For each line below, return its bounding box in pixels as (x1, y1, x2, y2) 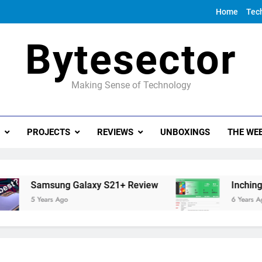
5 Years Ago (8, 194, 46, 205)
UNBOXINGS (160, 127, 210, 137)
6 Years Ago (209, 194, 247, 205)
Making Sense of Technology (71, 80, 191, 91)
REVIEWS (96, 127, 133, 137)
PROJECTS (26, 127, 70, 137)
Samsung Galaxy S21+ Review (8, 180, 136, 191)
